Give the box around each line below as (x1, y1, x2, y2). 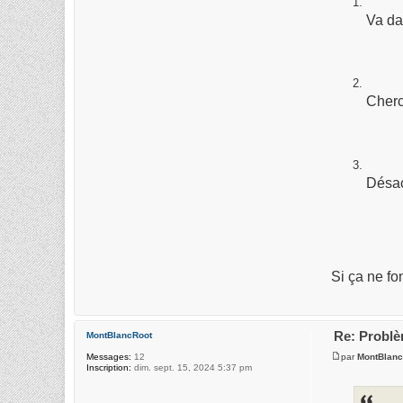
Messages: (86, 352, 131, 363)
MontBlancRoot (86, 330, 152, 341)
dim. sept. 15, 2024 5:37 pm (131, 363, 252, 373)
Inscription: (86, 363, 131, 373)
